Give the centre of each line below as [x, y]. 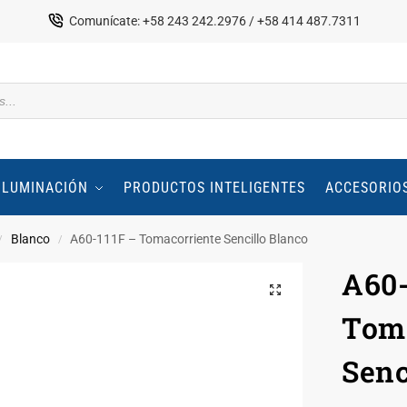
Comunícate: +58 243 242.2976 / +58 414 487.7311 [215, 21]
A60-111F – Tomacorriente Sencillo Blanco [189, 239]
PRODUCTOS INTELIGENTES [215, 188]
